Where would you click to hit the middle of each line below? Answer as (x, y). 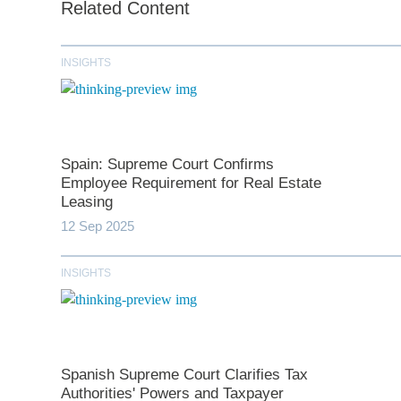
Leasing (86, 202)
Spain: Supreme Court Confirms (167, 165)
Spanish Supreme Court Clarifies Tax (184, 375)
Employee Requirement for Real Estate (191, 183)
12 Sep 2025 (97, 226)
